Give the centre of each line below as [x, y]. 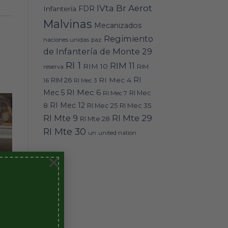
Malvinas [67, 24]
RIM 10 [95, 66]
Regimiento [128, 38]
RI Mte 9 [60, 118]
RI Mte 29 [132, 118]
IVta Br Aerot [124, 8]
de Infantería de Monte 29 [97, 51]
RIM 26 [61, 80]
